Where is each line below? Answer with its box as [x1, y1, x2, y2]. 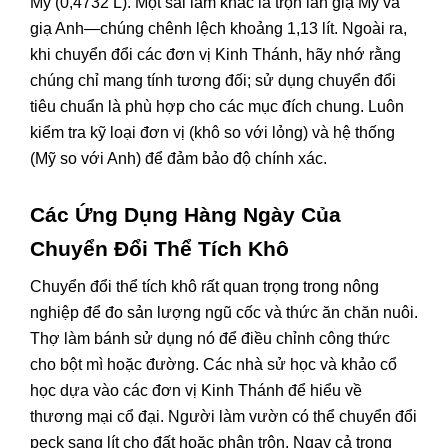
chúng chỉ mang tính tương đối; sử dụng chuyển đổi [30, 71, 396, 89]
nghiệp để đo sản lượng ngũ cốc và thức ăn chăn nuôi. [30, 303, 418, 321]
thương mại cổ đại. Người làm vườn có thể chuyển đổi [30, 407, 417, 425]
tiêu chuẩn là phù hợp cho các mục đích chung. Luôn [30, 97, 404, 115]
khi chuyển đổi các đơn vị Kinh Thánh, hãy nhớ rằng [30, 45, 401, 63]
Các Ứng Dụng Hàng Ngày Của [30, 202, 341, 226]
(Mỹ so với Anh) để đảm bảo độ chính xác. [30, 149, 327, 167]
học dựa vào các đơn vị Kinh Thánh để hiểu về [30, 381, 362, 399]
